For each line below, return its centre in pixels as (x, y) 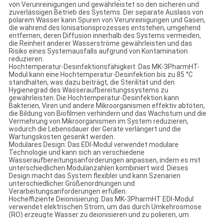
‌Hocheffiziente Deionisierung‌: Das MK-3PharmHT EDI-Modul (101, 199)
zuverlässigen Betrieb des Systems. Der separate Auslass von (106, 12)
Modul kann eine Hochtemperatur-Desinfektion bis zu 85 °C (100, 75)
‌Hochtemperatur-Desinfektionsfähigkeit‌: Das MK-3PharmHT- (104, 67)
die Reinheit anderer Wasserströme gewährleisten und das (100, 44)
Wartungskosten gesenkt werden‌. (62, 137)
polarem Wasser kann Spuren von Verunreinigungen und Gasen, (107, 20)
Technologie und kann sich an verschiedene (76, 153)
